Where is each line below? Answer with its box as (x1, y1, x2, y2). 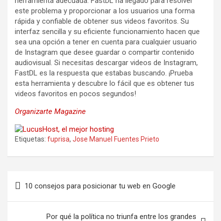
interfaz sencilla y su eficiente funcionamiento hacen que (15, 27, 200, 36)
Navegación (7, 171, 73, 185)
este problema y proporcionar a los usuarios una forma (15, 6, 195, 15)
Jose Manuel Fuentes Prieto (73, 135, 159, 143)
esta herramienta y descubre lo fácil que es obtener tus (15, 78, 194, 88)
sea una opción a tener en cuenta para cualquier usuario (15, 37, 197, 46)
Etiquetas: (15, 135, 46, 143)
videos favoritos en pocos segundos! (15, 89, 136, 98)
